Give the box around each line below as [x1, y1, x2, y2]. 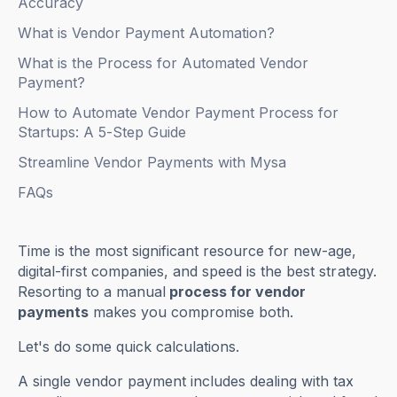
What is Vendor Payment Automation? [18, 24, 276, 43]
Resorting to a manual [18, 283, 167, 301]
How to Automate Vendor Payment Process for [18, 104, 339, 122]
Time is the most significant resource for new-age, [18, 242, 357, 261]
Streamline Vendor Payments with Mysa [18, 153, 287, 172]
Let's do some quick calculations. [18, 338, 240, 356]
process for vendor [166, 283, 307, 301]
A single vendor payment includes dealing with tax [18, 372, 354, 391]
